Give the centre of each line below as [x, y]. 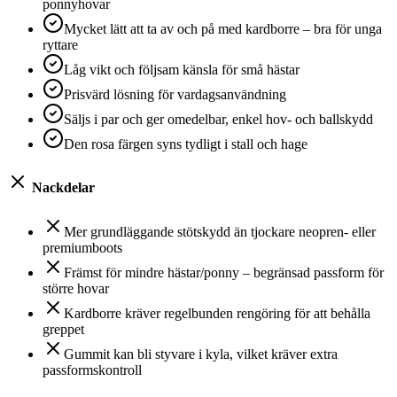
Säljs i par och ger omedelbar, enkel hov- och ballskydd [218, 120]
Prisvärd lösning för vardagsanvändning [175, 95]
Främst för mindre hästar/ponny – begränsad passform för [224, 272]
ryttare [60, 45]
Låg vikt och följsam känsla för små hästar [182, 70]
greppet [63, 329]
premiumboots [82, 247]
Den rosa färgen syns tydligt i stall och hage [186, 144]
